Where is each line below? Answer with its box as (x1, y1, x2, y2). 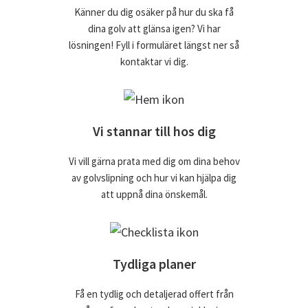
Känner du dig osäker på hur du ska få (74, 5, 234, 19)
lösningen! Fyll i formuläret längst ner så (69, 38, 239, 52)
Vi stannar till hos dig (92, 122, 216, 140)
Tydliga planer (112, 255, 196, 273)
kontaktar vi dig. (120, 55, 188, 69)
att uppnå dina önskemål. (100, 188, 208, 201)
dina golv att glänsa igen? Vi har (87, 22, 221, 36)
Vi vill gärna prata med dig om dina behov (68, 155, 240, 168)
